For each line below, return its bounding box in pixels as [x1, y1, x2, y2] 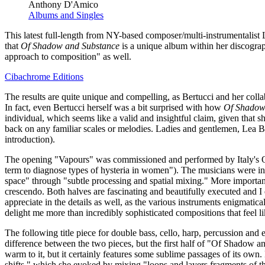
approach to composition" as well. [5, 51, 131, 62]
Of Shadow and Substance [21, 40, 119, 51]
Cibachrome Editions [5, 71, 83, 82]
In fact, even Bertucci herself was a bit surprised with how [5, 102, 224, 112]
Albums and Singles [28, 9, 104, 20]
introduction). [5, 134, 55, 144]
